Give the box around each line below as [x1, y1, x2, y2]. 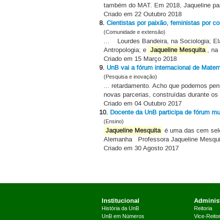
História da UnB [101, 205, 139, 212]
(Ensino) [104, 118, 124, 125]
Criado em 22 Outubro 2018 [104, 10, 182, 18]
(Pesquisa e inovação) [104, 73, 157, 81]
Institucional [101, 196, 139, 205]
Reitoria [193, 205, 212, 212]
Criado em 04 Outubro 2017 [104, 99, 182, 108]
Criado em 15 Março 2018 [104, 55, 177, 63]
